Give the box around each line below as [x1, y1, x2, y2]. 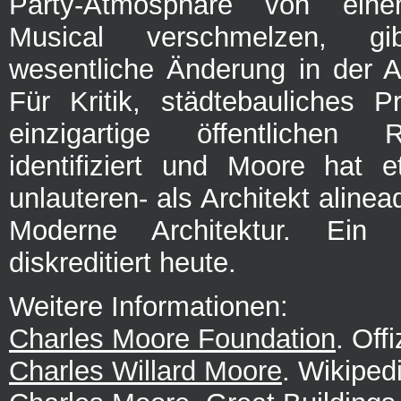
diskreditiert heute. [9, 246, 236, 278]
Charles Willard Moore [9, 354, 282, 387]
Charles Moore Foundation [9, 322, 336, 354]
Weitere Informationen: [9, 290, 288, 322]
